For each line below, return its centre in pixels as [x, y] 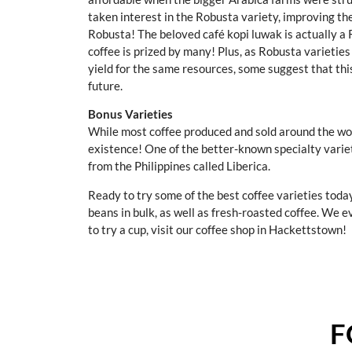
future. [105, 85]
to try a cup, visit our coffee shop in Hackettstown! [217, 229]
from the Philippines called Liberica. [179, 166]
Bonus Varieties [130, 114]
